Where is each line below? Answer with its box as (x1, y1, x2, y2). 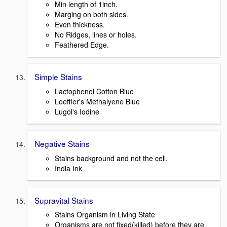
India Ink (55, 163, 82, 173)
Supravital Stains (34, 194, 93, 206)
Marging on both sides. (55, 9, 128, 20)
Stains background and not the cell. (55, 153, 168, 163)
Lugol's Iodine (55, 106, 99, 117)
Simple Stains (34, 71, 82, 83)
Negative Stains (34, 137, 90, 149)
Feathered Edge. (55, 40, 109, 50)
